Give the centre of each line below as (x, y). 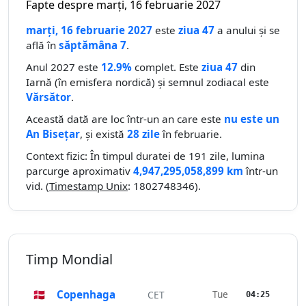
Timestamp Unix (88, 186)
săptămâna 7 (93, 45)
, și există (103, 134)
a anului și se (247, 30)
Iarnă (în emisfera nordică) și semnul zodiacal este (148, 82)
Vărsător (48, 97)
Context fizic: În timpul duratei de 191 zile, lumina (145, 156)
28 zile (143, 134)
